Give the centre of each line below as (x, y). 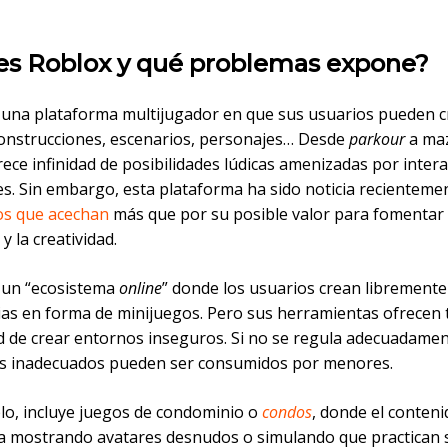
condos (287, 412)
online (140, 288)
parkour (377, 139)
